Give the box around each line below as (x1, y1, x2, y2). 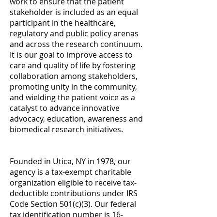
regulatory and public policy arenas (10, 28, 139, 39)
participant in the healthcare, (10, 17, 116, 28)
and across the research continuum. (10, 39, 142, 49)
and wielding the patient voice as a (10, 92, 135, 103)
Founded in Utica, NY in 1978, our (10, 156, 131, 167)
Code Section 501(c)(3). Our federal (10, 199, 136, 209)
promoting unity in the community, (10, 81, 137, 92)
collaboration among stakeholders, (10, 71, 138, 81)
